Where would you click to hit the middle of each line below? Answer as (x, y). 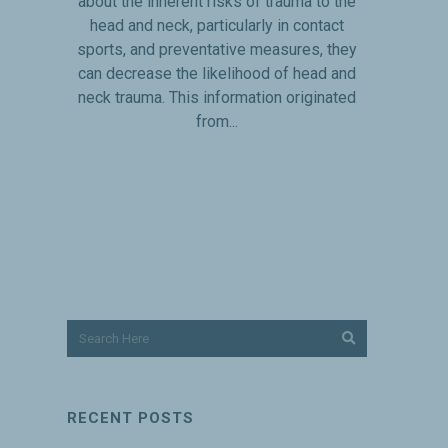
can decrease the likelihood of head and (216, 73)
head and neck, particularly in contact (216, 25)
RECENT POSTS (130, 417)
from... (216, 121)
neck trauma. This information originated (216, 97)
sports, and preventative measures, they (216, 49)
